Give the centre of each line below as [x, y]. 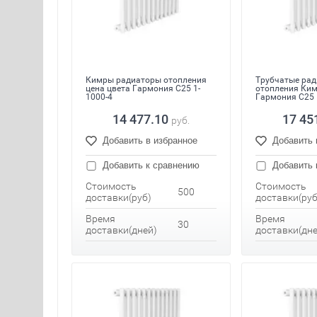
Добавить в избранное [150, 141]
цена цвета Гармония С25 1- [143, 89]
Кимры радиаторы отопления [146, 80]
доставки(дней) [121, 230]
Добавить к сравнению [150, 166]
